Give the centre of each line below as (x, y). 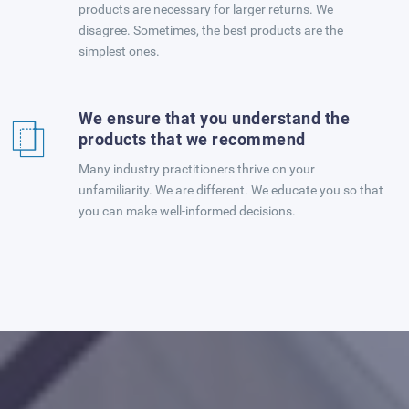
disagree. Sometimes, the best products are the (210, 30)
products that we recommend (192, 139)
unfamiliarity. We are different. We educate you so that (231, 190)
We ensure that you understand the (214, 118)
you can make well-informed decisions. (187, 211)
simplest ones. (119, 51)
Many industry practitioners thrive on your (196, 169)
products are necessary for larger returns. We (205, 9)
